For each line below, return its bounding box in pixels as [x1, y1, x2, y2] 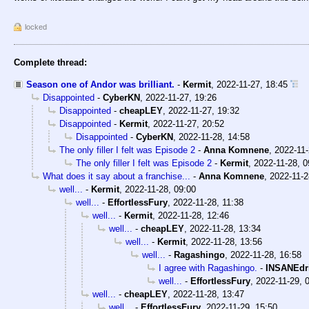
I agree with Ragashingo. [159, 263, 257, 274]
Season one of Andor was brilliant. [26, 79, 175, 90]
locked [25, 23, 47, 32]
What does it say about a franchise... [43, 171, 190, 182]
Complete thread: [14, 57, 87, 68]
